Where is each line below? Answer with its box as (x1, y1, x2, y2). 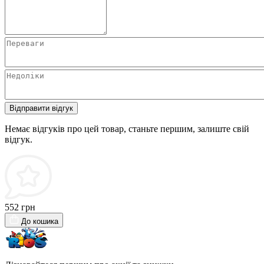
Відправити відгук (9, 104, 73, 113)
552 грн (5, 202, 35, 213)
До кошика (21, 217, 58, 226)
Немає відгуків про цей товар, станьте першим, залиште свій (5, 124, 249, 134)
